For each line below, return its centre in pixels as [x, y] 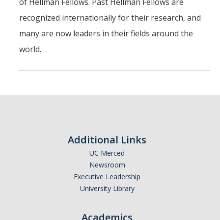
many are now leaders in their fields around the [106, 33]
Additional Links [107, 140]
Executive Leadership [107, 177]
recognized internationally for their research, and [110, 18]
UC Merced [107, 153]
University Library [107, 188]
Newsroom [107, 165]
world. [30, 49]
